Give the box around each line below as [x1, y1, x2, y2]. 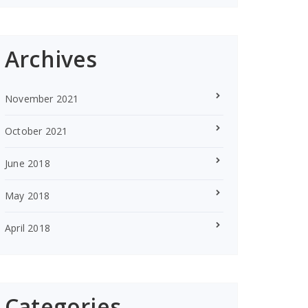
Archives [5, 44, 98, 74]
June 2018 [5, 157, 50, 170]
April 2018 [5, 221, 50, 235]
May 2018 [5, 189, 50, 203]
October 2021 [5, 124, 68, 138]
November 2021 [5, 92, 79, 106]
